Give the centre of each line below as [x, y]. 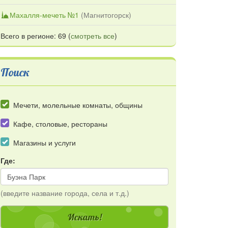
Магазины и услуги [45, 143]
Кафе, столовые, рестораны [60, 124]
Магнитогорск [106, 15]
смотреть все [93, 35]
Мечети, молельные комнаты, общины [78, 105]
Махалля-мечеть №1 [44, 15]
